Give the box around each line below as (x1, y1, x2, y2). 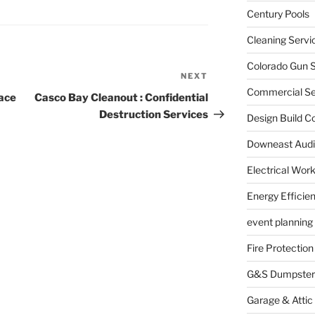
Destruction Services (99, 108, 209, 122)
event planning (246, 216, 313, 229)
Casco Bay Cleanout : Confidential (34, 91, 209, 105)
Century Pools (246, 8, 309, 20)
